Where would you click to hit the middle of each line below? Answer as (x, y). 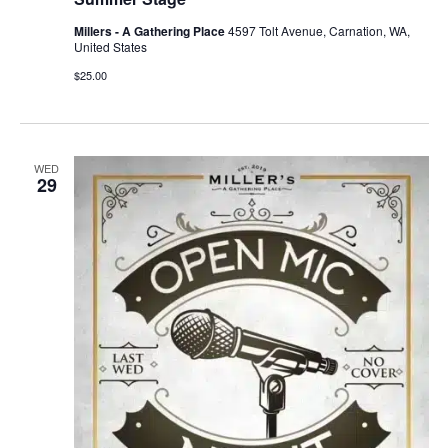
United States (110, 46)
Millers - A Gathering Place (150, 30)
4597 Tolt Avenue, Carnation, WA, (318, 30)
